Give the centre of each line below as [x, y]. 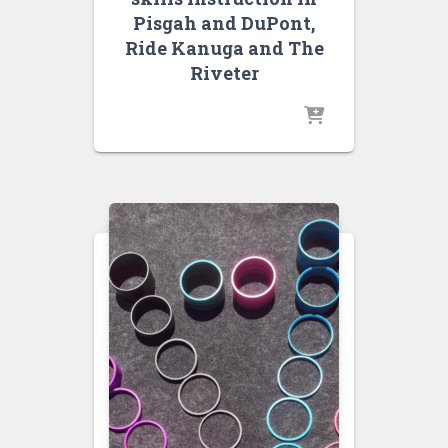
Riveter [224, 73]
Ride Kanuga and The [224, 48]
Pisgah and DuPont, [224, 23]
